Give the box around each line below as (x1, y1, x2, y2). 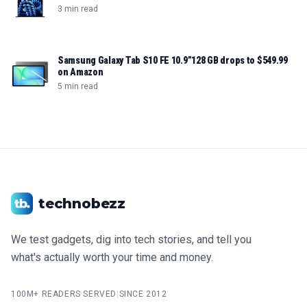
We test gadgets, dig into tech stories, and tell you (11, 233, 251, 247)
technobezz (38, 195, 125, 212)
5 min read (58, 82, 98, 92)
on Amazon (58, 66, 103, 78)
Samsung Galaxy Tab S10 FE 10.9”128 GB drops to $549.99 (58, 55, 288, 66)
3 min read (58, 4, 98, 14)
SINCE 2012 (119, 289, 167, 299)
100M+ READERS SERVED (11, 289, 116, 299)
